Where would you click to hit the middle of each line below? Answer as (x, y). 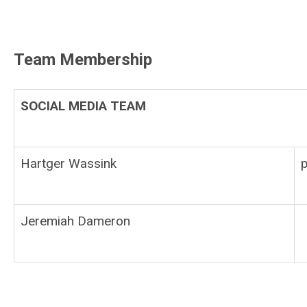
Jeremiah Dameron (75, 221)
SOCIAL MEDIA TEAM (83, 106)
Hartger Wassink (69, 163)
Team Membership (83, 60)
